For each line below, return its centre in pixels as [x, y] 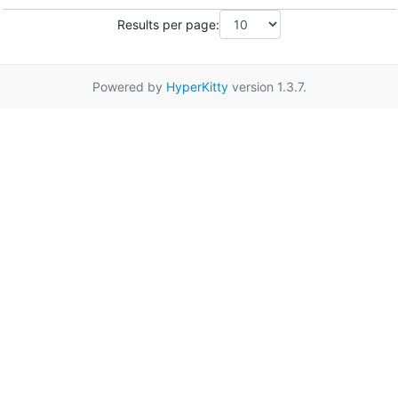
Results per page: [168, 24]
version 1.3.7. [267, 87]
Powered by [129, 87]
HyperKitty [197, 87]
